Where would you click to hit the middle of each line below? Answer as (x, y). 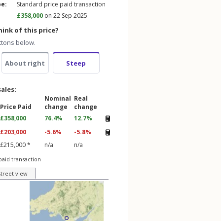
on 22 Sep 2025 (65, 16)
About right (25, 63)
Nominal (58, 98)
